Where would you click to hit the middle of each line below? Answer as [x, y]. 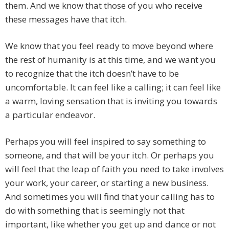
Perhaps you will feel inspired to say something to [106, 142]
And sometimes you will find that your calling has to [110, 197]
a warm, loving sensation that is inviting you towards [111, 101]
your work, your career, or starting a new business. [107, 183]
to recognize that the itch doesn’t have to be [92, 74]
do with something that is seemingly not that [95, 211]
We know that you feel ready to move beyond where [109, 46]
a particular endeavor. [50, 115]
